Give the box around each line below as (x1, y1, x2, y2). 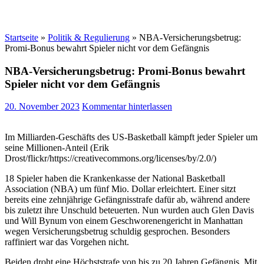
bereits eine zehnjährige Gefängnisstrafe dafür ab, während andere (5, 194, 250, 205)
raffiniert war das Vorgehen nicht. (5, 237, 129, 247)
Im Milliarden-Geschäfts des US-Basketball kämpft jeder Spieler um (5, 132, 258, 143)
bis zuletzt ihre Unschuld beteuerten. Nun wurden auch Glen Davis (5, 205, 254, 216)
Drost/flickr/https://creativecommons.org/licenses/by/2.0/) (5, 153, 216, 164)
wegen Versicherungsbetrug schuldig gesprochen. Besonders (5, 226, 230, 237)
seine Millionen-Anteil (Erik (5, 143, 109, 153)
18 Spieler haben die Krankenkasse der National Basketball (5, 173, 225, 184)
